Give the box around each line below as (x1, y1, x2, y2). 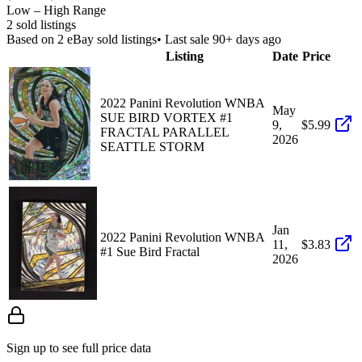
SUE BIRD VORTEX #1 (100, 110, 233, 124)
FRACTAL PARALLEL (100, 124, 229, 139)
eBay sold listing (64, 32, 152, 46)
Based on (6, 32, 57, 46)
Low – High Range (6, 2, 106, 17)
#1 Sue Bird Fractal (100, 244, 200, 259)
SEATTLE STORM (100, 139, 204, 154)
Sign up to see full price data (6, 340, 151, 355)
